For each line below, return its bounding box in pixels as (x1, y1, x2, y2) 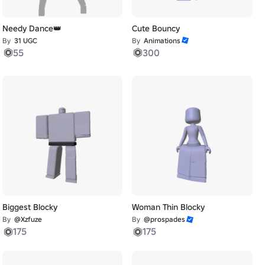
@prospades (144, 215, 186, 224)
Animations (144, 35, 181, 45)
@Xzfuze (14, 215, 42, 224)
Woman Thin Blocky (132, 202, 205, 213)
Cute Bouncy (132, 22, 180, 34)
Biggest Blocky (2, 202, 57, 213)
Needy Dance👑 (2, 22, 62, 34)
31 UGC (14, 35, 37, 45)
